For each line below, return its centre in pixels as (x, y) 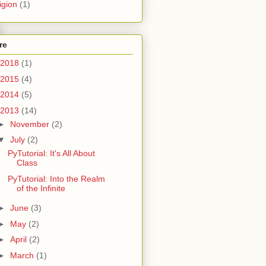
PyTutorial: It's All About (51, 153)
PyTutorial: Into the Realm (56, 178)
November (31, 124)
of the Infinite (41, 188)
